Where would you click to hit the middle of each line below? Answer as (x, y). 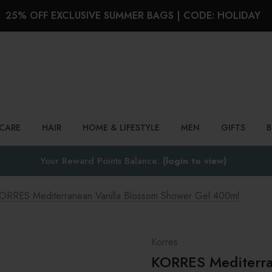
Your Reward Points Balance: (101, 161)
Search (25, 71)
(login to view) (194, 161)
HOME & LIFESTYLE (121, 127)
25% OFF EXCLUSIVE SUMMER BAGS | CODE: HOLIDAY (133, 15)
